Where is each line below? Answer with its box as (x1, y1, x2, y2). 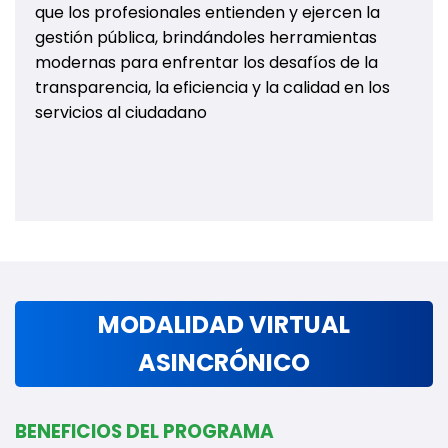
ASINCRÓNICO (138, 346, 310, 380)
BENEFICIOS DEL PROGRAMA (15, 418, 274, 446)
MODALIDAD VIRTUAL (98, 308, 350, 342)
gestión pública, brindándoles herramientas (35, 26, 377, 50)
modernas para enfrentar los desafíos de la (35, 51, 378, 75)
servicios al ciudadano (35, 101, 207, 125)
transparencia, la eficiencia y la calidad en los (35, 76, 390, 100)
